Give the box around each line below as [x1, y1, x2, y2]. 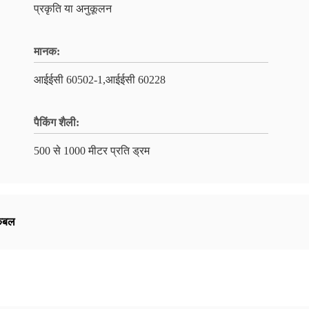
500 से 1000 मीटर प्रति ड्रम [34, 145, 150, 157]
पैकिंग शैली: [34, 117, 79, 128]
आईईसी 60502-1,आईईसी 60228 [34, 74, 166, 86]
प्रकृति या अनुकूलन [34, 3, 112, 14]
